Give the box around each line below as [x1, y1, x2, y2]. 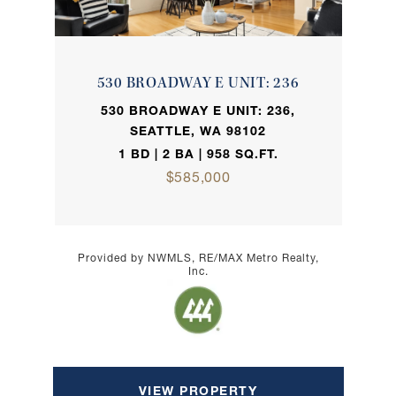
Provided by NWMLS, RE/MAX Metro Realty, [77, 253, 319, 264]
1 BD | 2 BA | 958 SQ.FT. [118, 148, 278, 162]
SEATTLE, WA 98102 [130, 126, 266, 139]
